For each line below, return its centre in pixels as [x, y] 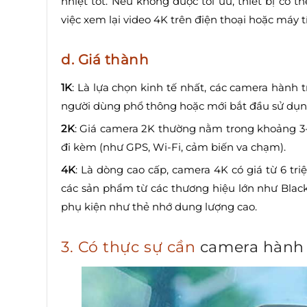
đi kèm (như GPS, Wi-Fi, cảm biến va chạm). [173, 147]
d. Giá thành [105, 60]
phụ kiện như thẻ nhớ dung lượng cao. [159, 207]
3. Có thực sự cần [131, 247]
